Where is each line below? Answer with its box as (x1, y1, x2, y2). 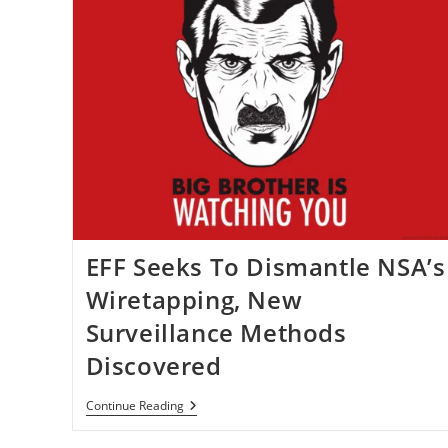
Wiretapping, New (85, 283, 303, 317)
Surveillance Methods (85, 316, 347, 350)
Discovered (85, 349, 222, 383)
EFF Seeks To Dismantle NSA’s (85, 250, 446, 284)
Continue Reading (85, 397, 184, 415)
